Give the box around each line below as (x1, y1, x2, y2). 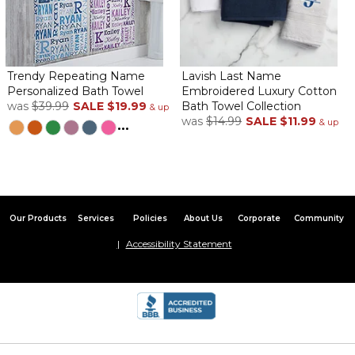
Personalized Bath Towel (6, 84, 143, 99)
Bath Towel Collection (181, 99, 301, 114)
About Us (183, 213, 223, 224)
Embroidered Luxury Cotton (181, 84, 337, 99)
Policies (133, 213, 168, 224)
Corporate (237, 213, 281, 224)
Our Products (9, 213, 67, 224)
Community (293, 213, 344, 224)
